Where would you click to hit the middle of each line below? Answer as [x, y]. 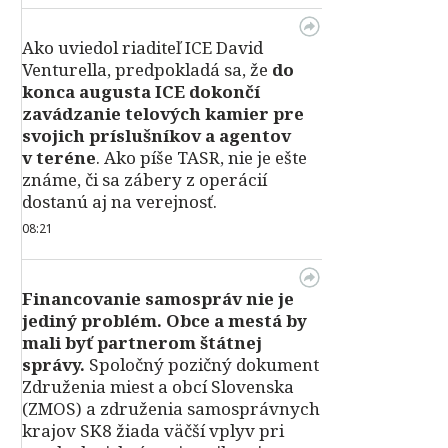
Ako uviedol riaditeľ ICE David [142, 48]
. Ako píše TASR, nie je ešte [201, 158]
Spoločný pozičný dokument [202, 365]
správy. [53, 365]
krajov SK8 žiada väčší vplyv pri [153, 431]
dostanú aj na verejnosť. [119, 202]
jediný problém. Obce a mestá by [164, 321]
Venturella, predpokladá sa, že [147, 70]
